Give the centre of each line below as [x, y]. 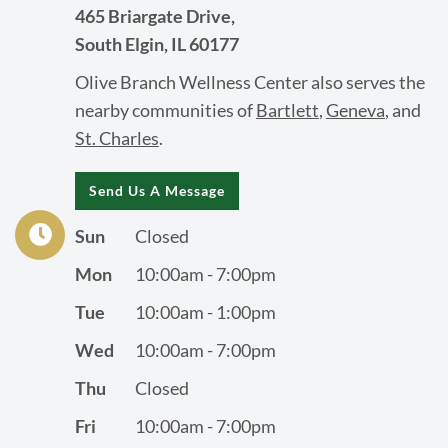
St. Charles [117, 137]
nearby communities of [165, 109]
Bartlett [287, 109]
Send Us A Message [157, 190]
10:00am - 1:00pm [205, 312]
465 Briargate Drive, [155, 15]
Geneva [355, 109]
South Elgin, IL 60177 [157, 43]
